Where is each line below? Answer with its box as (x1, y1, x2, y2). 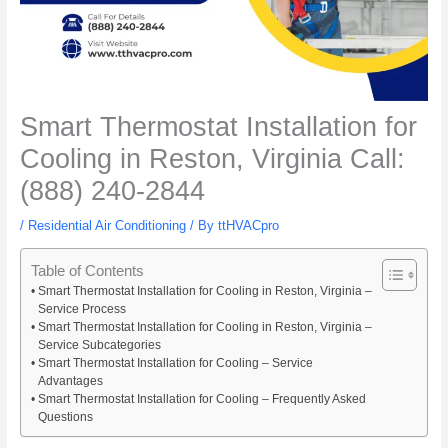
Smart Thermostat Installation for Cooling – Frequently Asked (37, 392, 366, 405)
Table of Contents (31, 261, 145, 279)
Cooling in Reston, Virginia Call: (19, 143, 405, 175)
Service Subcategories (37, 338, 161, 351)
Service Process (37, 302, 126, 315)
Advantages (37, 374, 103, 387)
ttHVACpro (217, 218, 279, 234)
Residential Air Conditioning (27, 218, 186, 234)
